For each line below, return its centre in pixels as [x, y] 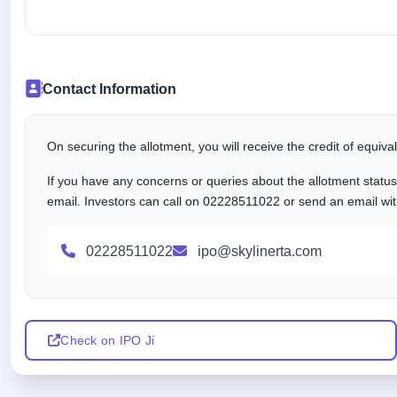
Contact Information [109, 89]
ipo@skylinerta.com [260, 251]
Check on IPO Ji [108, 340]
